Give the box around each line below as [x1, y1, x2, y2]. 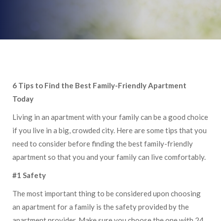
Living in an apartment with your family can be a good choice [12, 112, 208, 121]
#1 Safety [12, 171, 46, 180]
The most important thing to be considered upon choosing [12, 189, 201, 198]
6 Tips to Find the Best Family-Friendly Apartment [12, 81, 186, 90]
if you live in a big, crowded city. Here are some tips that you [12, 126, 207, 135]
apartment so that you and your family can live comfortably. [12, 152, 207, 161]
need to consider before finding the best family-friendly [12, 139, 193, 148]
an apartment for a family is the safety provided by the [12, 202, 189, 211]
